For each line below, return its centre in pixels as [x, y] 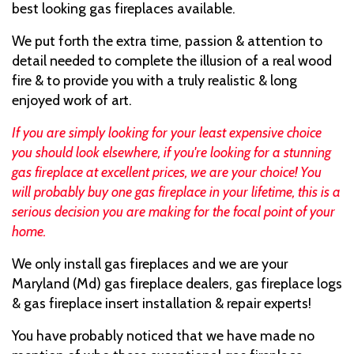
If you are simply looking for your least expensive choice [167, 132]
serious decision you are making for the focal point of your [173, 211]
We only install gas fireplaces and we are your [150, 263]
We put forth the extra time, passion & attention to [167, 40]
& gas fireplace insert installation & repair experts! [162, 303]
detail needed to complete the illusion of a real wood [172, 60]
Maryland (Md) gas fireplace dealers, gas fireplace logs [177, 283]
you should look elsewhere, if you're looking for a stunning [171, 152]
